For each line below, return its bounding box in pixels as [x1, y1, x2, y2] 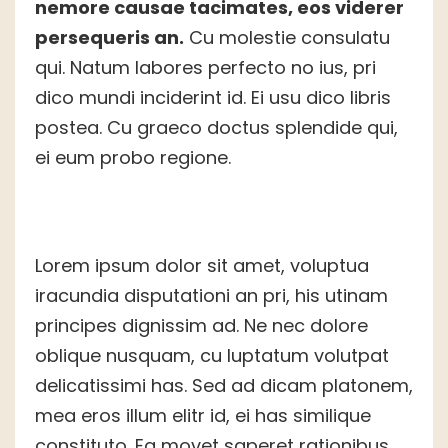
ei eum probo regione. [35, 145, 231, 171]
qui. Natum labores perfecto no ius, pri [35, 55, 376, 81]
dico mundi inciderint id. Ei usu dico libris [35, 85, 391, 111]
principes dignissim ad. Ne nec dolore [35, 313, 368, 339]
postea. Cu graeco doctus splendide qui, [35, 115, 398, 141]
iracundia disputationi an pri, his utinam [35, 283, 388, 309]
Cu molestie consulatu [184, 25, 390, 51]
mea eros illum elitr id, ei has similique [35, 403, 371, 429]
